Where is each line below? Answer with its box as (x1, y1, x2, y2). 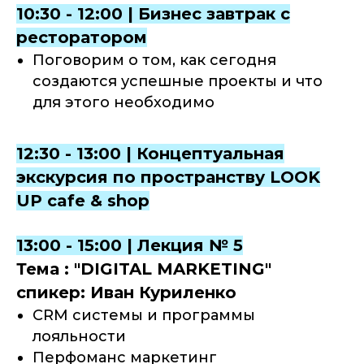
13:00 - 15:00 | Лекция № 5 (16, 236, 243, 256)
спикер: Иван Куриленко (16, 283, 236, 303)
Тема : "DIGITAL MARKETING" (16, 259, 271, 279)
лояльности (32, 327, 126, 346)
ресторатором (16, 28, 147, 48)
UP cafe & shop (16, 191, 149, 211)
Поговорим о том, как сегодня (32, 51, 276, 70)
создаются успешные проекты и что (32, 72, 323, 91)
